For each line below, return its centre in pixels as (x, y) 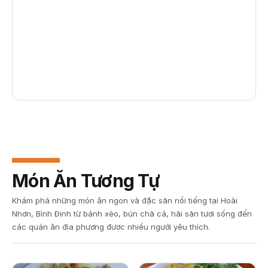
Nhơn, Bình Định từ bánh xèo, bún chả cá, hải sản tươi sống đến (132, 214)
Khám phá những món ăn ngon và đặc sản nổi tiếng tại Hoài (125, 201)
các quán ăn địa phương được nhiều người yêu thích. (111, 227)
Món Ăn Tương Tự (86, 181)
